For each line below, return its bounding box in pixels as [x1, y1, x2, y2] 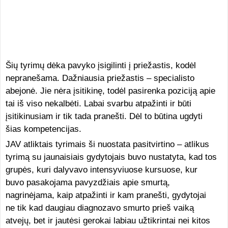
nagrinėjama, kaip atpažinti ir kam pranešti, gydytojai [5, 190, 206, 200]
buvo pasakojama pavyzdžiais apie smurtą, [5, 178, 170, 187]
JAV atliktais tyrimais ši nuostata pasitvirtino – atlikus [5, 139, 209, 149]
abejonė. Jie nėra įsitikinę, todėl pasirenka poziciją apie [5, 86, 215, 96]
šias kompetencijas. [5, 124, 81, 134]
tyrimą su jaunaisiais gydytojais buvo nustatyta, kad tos [5, 152, 217, 162]
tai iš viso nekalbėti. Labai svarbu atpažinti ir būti [5, 99, 191, 108]
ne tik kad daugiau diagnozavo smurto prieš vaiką [5, 203, 194, 213]
